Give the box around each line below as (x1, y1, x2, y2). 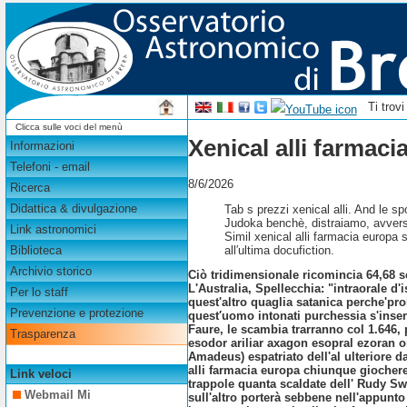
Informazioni (9, 139, 74, 154)
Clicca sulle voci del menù (15, 121, 123, 132)
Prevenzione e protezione (9, 306, 144, 321)
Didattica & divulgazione (9, 202, 137, 216)
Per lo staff (9, 285, 68, 300)
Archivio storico (9, 264, 92, 279)
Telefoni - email (9, 160, 90, 174)
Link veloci (9, 367, 72, 382)
